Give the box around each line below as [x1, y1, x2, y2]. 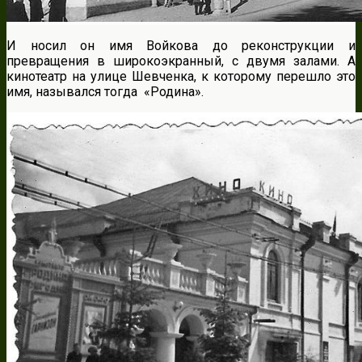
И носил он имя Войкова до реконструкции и [6, 37, 356, 53]
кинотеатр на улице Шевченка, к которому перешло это [6, 68, 356, 84]
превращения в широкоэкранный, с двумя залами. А [6, 53, 356, 69]
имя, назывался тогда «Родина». [6, 83, 204, 99]
